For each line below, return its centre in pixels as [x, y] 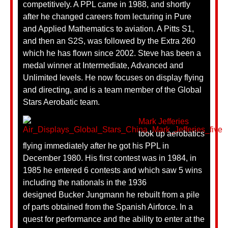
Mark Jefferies [164, 122]
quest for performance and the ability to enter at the [114, 219]
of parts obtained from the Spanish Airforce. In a [108, 207]
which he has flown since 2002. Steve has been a [112, 53]
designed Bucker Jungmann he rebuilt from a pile [111, 195]
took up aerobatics [172, 134]
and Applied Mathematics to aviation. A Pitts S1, [108, 28]
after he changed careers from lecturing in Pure [107, 16]
